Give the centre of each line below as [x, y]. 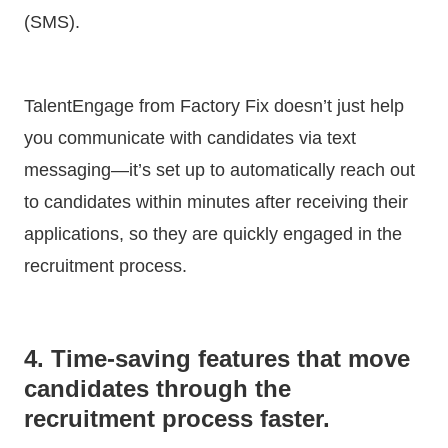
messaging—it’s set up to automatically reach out [219, 169]
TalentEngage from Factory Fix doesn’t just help [214, 105]
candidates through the [157, 388]
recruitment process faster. [177, 418]
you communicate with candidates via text [190, 137]
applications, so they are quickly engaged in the [213, 233]
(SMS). [54, 21]
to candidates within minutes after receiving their [216, 201]
